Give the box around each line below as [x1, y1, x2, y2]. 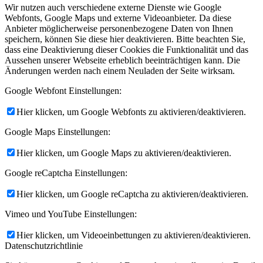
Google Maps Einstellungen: [5, 126, 110, 137]
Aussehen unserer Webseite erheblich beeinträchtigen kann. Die [5, 55, 240, 65]
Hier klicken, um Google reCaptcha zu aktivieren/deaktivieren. [16, 188, 248, 199]
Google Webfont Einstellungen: [5, 85, 122, 96]
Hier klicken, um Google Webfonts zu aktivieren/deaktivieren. [16, 106, 246, 117]
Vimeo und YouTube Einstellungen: [5, 208, 137, 219]
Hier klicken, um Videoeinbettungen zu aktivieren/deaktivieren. [16, 230, 251, 240]
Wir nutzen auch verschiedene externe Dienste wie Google [5, 2, 221, 12]
